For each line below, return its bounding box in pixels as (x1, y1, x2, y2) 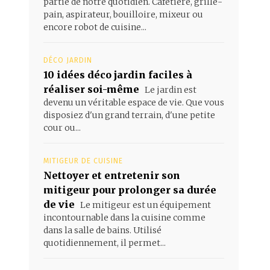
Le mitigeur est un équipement (78, 199, 211, 210)
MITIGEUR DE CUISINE (43, 156, 123, 165)
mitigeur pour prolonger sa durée (43, 183, 216, 196)
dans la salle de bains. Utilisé (43, 224, 162, 236)
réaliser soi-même (43, 83, 139, 95)
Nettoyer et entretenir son (43, 169, 180, 181)
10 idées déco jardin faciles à (43, 68, 192, 81)
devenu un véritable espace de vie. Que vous (43, 96, 224, 108)
